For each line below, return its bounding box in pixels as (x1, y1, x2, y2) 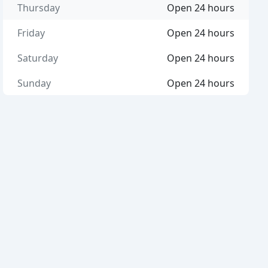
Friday (17, 26, 45, 39)
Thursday (17, 1, 60, 14)
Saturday (17, 51, 59, 65)
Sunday (17, 77, 51, 90)
